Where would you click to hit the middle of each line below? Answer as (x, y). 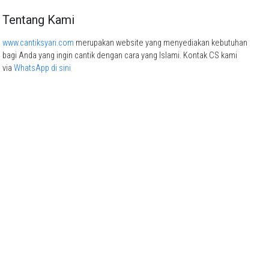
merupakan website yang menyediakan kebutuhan (161, 43)
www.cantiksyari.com (38, 43)
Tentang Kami (38, 20)
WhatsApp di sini (42, 68)
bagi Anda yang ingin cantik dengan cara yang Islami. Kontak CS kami (120, 55)
